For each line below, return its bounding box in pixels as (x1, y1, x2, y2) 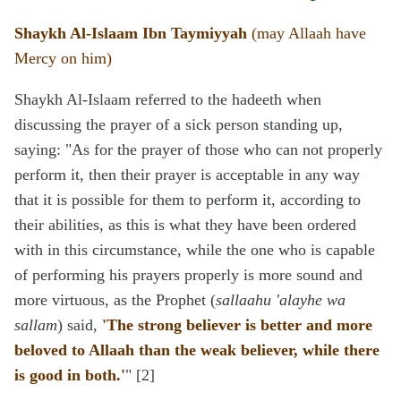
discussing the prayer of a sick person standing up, (14, 115, 343, 134)
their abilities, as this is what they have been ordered (14, 216, 356, 235)
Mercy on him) (14, 49, 112, 68)
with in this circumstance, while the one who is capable (14, 241, 375, 260)
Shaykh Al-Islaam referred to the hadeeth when (14, 90, 321, 109)
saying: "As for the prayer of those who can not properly (14, 141, 382, 159)
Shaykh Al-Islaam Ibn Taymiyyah (14, 24, 252, 43)
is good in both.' (14, 366, 125, 385)
